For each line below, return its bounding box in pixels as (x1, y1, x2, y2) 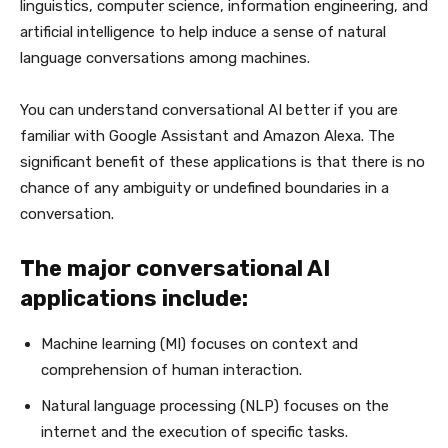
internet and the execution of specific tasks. (41, 423, 348, 441)
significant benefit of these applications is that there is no (20, 153, 425, 171)
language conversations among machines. (20, 49, 310, 67)
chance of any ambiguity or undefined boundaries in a (20, 179, 389, 197)
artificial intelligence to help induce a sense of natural (20, 23, 386, 41)
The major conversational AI (20, 255, 330, 282)
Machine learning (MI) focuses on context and (41, 335, 358, 353)
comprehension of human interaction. (41, 361, 302, 379)
